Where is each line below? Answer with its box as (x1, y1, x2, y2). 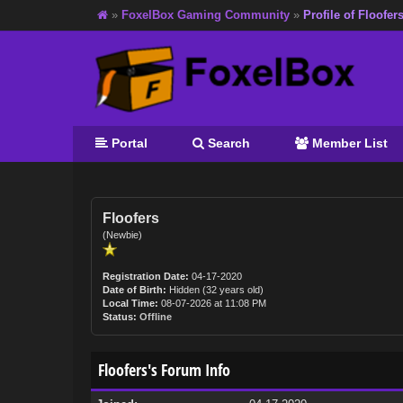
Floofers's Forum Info (97, 359, 230, 381)
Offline (139, 311, 172, 322)
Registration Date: (102, 271, 189, 282)
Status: (102, 311, 137, 322)
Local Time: (102, 298, 158, 309)
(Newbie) (102, 229, 142, 240)
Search (203, 136, 250, 150)
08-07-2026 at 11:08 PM (157, 298, 266, 309)
